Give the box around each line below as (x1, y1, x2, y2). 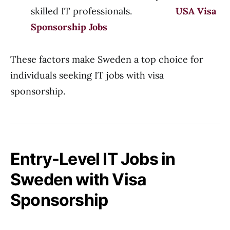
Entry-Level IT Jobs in (10, 149, 176, 169)
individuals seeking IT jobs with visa (10, 69, 164, 81)
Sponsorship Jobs (31, 21, 107, 33)
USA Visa (176, 5, 216, 17)
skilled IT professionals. (31, 5, 176, 17)
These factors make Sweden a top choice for (10, 53, 203, 65)
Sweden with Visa (10, 169, 147, 189)
